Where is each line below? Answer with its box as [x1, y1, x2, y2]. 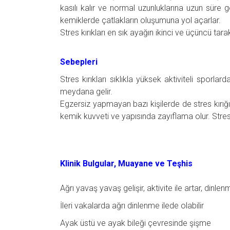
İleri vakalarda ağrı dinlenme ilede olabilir [60, 200, 204, 210]
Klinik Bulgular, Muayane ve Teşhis [60, 158, 193, 168]
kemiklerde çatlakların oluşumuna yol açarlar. [60, 15, 221, 25]
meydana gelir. [60, 86, 112, 97]
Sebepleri [60, 56, 98, 67]
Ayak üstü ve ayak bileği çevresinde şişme [60, 218, 211, 228]
